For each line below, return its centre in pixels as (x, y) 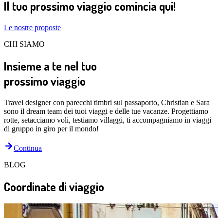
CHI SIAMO (24, 44)
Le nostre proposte (32, 27)
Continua (28, 148)
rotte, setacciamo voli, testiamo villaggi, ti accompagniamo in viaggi (108, 120)
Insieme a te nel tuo (50, 66)
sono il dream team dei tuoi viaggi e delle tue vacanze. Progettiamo (106, 111)
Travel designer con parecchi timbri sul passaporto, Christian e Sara (107, 102)
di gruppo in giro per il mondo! (51, 128)
